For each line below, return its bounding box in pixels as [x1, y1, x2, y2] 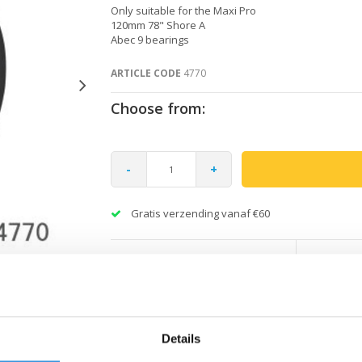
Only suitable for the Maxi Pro [110, 2, 256, 18]
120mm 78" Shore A [110, 17, 205, 32]
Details [161, 331, 201, 346]
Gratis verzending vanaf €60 [130, 205, 270, 221]
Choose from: [110, 98, 205, 118]
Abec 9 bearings [110, 32, 189, 47]
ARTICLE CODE [110, 65, 181, 80]
